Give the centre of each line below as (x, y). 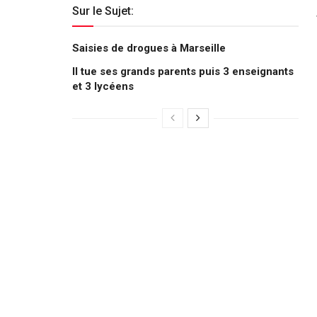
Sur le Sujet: (103, 11)
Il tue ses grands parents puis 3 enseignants (183, 71)
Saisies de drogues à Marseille (149, 48)
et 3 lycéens (103, 86)
